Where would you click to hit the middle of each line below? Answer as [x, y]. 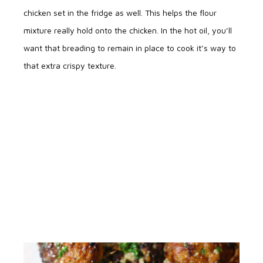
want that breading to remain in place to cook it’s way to [130, 48]
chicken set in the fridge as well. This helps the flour [120, 13]
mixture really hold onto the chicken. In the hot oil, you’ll [128, 31]
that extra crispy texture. [71, 66]
